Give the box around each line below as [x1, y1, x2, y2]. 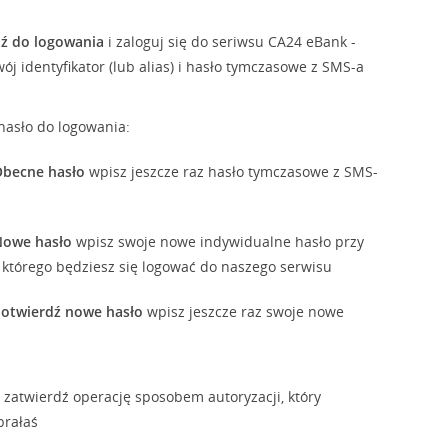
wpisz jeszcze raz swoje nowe [143, 302, 345, 321]
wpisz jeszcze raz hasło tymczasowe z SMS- [85, 162, 379, 181]
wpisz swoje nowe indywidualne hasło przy [72, 232, 365, 251]
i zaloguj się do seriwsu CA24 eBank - [104, 32, 357, 51]
